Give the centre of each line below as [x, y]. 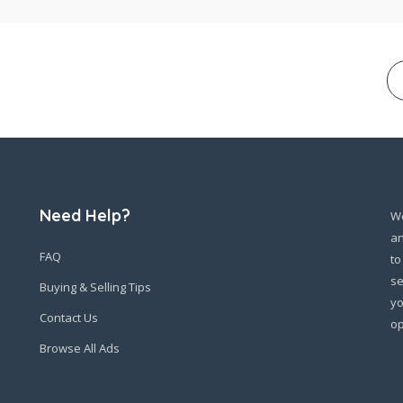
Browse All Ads [80, 348]
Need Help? [85, 215]
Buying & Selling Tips [95, 287]
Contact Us [69, 318]
